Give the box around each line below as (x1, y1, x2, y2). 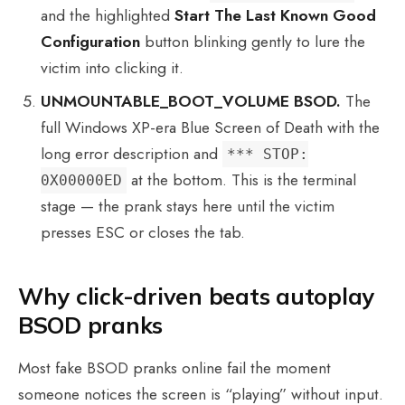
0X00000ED (41, 171, 123, 189)
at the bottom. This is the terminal (127, 167, 357, 192)
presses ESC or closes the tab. (41, 220, 246, 244)
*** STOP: (227, 145, 309, 163)
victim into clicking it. (41, 56, 184, 80)
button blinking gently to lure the (140, 30, 366, 54)
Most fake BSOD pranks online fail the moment (18, 356, 331, 381)
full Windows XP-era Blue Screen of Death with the (41, 115, 381, 139)
